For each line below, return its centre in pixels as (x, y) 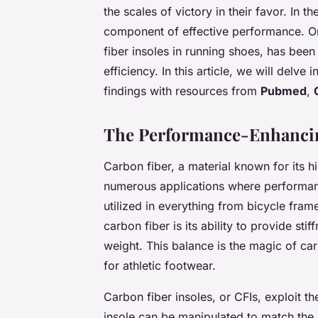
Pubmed (284, 91)
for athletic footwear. (160, 265)
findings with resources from (182, 91)
